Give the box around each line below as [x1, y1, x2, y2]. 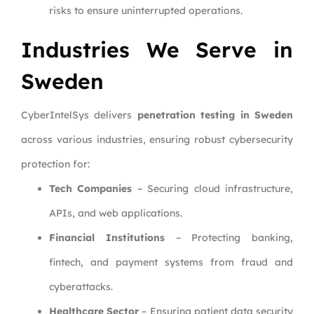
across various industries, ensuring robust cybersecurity [21, 133, 293, 146]
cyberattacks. [49, 280, 113, 294]
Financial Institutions [49, 231, 165, 245]
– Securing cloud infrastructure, [132, 182, 294, 196]
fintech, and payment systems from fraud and [49, 256, 293, 269]
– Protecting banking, [164, 231, 293, 245]
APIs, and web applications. [49, 207, 182, 220]
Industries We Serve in [21, 36, 293, 64]
